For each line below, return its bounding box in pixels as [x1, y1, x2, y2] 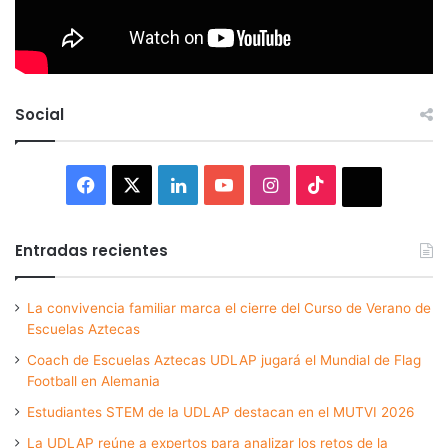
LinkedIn [184, 172, 257, 194]
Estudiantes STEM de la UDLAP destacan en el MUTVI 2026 [27, 403, 415, 420]
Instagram [276, 172, 363, 194]
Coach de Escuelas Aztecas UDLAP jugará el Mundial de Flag [27, 351, 421, 368]
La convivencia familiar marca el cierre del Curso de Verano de [27, 299, 431, 316]
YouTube [232, 172, 305, 194]
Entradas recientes [15, 239, 168, 261]
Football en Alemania [27, 372, 160, 389]
